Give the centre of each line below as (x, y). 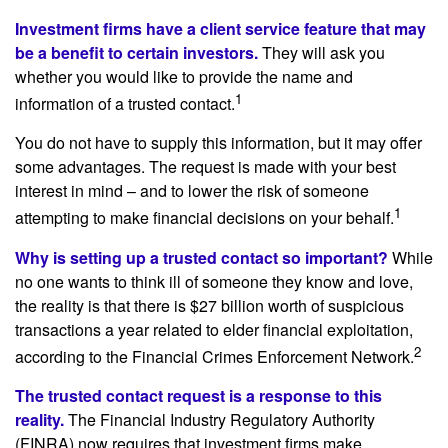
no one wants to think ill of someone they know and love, (214, 281)
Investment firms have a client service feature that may (220, 28)
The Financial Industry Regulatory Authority (219, 419)
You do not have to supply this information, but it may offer (218, 143)
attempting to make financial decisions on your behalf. (204, 218)
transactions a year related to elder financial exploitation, (214, 329)
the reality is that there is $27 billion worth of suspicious (209, 305)
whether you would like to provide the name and (184, 76)
